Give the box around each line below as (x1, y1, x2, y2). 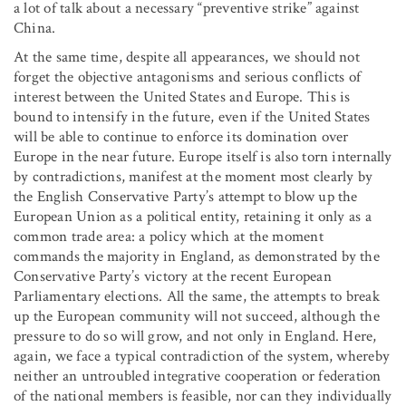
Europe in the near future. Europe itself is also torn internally (14, 146, 392, 167)
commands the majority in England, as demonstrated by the (14, 246, 380, 266)
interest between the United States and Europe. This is (14, 86, 351, 107)
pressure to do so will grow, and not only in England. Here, (14, 325, 377, 346)
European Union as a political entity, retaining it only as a (14, 206, 372, 227)
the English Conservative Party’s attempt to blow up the (14, 186, 358, 207)
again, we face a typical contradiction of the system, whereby (14, 345, 391, 366)
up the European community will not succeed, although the (14, 305, 380, 326)
